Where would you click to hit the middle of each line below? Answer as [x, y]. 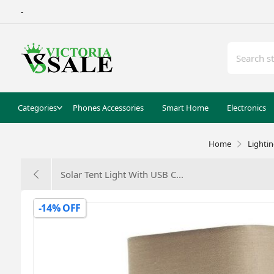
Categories [37, 108]
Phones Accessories [108, 108]
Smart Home [185, 108]
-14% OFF [60, 208]
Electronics [246, 108]
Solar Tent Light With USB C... [122, 174]
